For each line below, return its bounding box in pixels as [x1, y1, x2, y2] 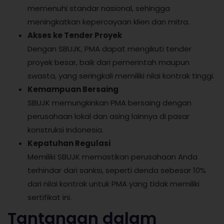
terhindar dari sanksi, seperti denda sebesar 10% [27, 164, 206, 175]
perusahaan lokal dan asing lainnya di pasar [27, 110, 189, 121]
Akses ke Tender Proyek [27, 29, 122, 40]
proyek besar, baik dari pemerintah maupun [27, 56, 189, 67]
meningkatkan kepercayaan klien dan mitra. [27, 16, 189, 27]
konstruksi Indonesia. [27, 124, 103, 135]
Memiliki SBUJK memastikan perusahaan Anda [27, 151, 197, 162]
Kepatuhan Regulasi [27, 137, 110, 148]
